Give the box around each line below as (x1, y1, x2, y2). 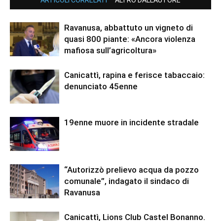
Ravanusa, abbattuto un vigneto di (64, 23, 193, 33)
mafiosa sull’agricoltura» (64, 45, 156, 56)
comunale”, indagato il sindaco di (64, 176, 189, 186)
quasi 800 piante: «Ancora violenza (64, 34, 195, 44)
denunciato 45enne (64, 81, 138, 92)
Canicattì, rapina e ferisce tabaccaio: (64, 70, 205, 80)
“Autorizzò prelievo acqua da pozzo (64, 165, 199, 175)
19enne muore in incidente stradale (64, 117, 199, 128)
